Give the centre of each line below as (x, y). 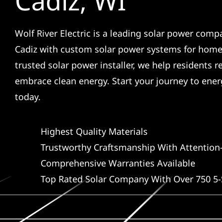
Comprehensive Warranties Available (118, 163)
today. (28, 96)
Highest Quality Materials (94, 131)
